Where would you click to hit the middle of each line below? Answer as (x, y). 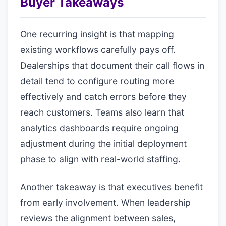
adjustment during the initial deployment (103, 144)
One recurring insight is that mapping (97, 34)
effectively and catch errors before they (103, 97)
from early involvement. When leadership (105, 203)
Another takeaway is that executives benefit (111, 187)
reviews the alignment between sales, (98, 218)
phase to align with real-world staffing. (100, 159)
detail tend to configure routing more (97, 81)
